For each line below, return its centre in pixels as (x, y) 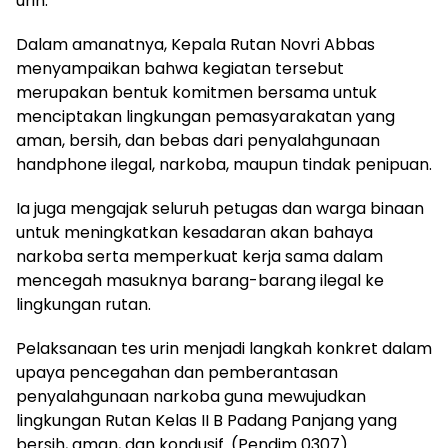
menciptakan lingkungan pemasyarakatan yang (205, 117)
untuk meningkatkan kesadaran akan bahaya (194, 233)
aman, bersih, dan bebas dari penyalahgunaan (198, 141)
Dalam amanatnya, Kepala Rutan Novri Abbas (195, 45)
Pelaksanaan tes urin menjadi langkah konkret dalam (224, 349)
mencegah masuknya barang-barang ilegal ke (200, 281)
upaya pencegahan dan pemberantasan (177, 373)
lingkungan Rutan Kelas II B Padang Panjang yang (206, 421)
